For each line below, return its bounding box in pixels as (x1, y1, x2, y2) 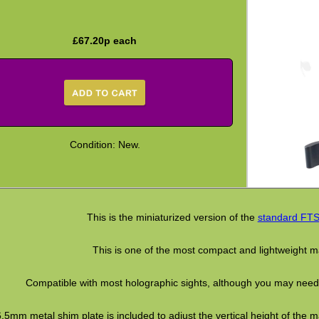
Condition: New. (69, 139, 140, 151)
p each (104, 35, 137, 47)
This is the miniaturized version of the (86, 211, 258, 223)
